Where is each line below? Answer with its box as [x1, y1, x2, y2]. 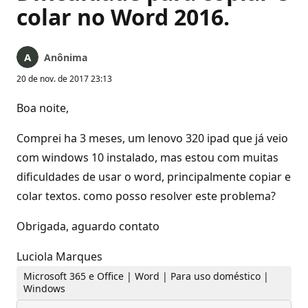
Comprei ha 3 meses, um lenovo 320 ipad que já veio [16, 131, 288, 146]
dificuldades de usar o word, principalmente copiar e [16, 169, 291, 184]
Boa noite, [16, 100, 69, 115]
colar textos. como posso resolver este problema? [16, 188, 276, 203]
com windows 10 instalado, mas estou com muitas [16, 150, 278, 165]
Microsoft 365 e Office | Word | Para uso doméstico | [23, 269, 269, 283]
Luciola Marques [16, 249, 102, 264]
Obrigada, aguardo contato [16, 219, 159, 234]
